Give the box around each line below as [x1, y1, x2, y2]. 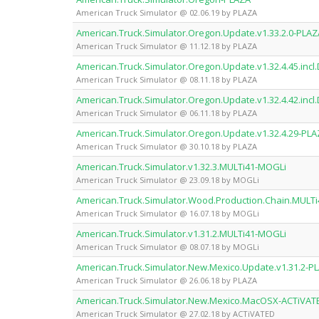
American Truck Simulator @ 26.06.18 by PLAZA [76, 274, 257, 286]
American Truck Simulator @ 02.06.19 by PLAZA [76, 6, 257, 18]
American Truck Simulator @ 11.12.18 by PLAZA [76, 40, 257, 51]
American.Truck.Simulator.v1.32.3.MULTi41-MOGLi [76, 159, 286, 173]
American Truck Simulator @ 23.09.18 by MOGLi [76, 174, 259, 185]
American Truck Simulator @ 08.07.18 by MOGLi [76, 241, 259, 252]
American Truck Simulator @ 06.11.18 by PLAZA [76, 107, 257, 118]
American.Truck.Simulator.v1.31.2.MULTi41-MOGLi [76, 226, 286, 240]
